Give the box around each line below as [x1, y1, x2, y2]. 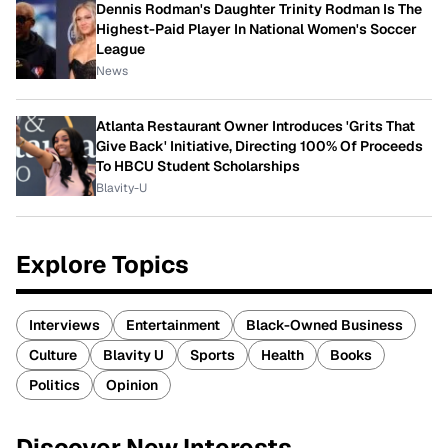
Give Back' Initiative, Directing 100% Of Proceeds [96, 137, 423, 156]
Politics [29, 376, 80, 395]
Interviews [29, 316, 100, 335]
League [96, 40, 145, 59]
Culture [29, 346, 77, 365]
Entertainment [126, 316, 220, 335]
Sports [190, 346, 235, 365]
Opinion [106, 376, 158, 395]
